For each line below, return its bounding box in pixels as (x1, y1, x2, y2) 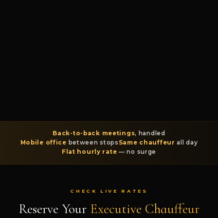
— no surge (117, 148, 157, 155)
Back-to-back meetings (53, 129, 135, 137)
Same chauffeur (118, 139, 175, 146)
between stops (66, 139, 119, 146)
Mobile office (20, 139, 67, 146)
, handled (135, 129, 165, 137)
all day (175, 139, 198, 146)
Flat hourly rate (61, 148, 117, 155)
